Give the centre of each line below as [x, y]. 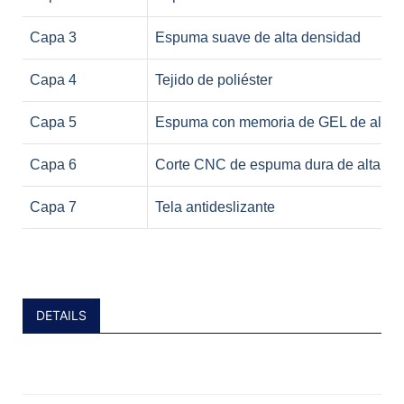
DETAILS [61, 315]
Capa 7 [53, 207]
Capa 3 [53, 37]
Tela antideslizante [215, 207]
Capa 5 [53, 122]
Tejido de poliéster [214, 79]
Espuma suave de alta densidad [258, 37]
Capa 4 [53, 79]
